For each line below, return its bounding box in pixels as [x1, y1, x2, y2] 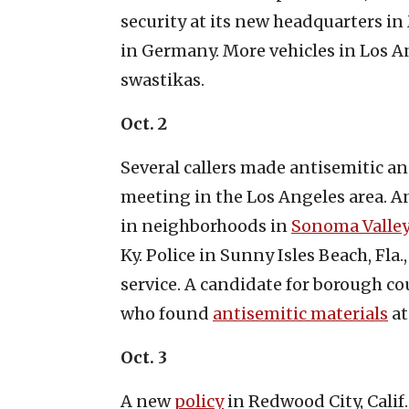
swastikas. [121, 68, 204, 90]
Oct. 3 [121, 346, 167, 368]
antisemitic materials [213, 302, 388, 324]
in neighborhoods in [121, 215, 291, 236]
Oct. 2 [121, 112, 167, 134]
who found [121, 302, 213, 324]
